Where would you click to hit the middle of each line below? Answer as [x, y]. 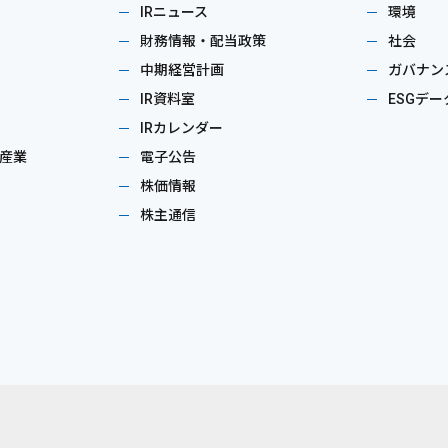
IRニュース [174, 12]
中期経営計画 [182, 70]
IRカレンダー [181, 128]
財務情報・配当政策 [203, 41]
